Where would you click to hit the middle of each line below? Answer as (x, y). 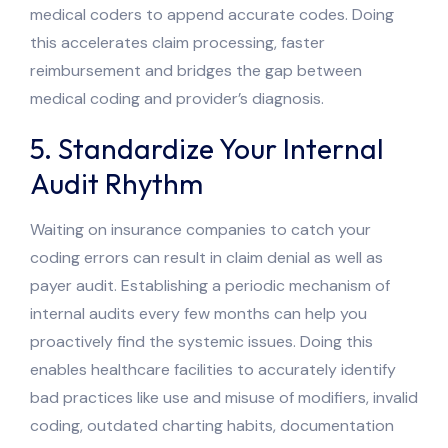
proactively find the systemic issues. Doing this (201, 341)
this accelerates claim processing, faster (177, 42)
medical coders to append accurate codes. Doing (212, 14)
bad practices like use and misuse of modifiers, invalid (224, 397)
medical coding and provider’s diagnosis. (183, 98)
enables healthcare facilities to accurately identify (213, 369)
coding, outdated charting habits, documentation (212, 425)
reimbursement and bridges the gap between (196, 70)
